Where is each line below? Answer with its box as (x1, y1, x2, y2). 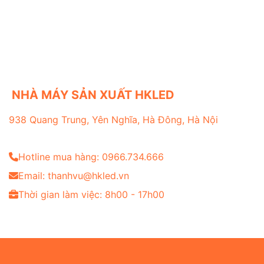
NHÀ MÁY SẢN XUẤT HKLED (12, 87, 174, 102)
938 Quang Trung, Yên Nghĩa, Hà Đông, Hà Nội (9, 114, 218, 126)
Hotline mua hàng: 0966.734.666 (18, 150, 164, 163)
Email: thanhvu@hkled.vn (18, 169, 129, 181)
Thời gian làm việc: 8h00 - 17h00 (18, 188, 164, 200)
